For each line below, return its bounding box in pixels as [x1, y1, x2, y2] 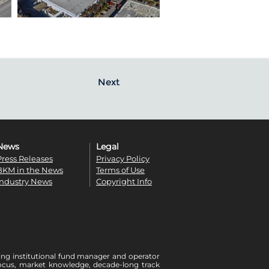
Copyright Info [96, 177, 152, 186]
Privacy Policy [96, 154, 150, 163]
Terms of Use [96, 165, 145, 175]
